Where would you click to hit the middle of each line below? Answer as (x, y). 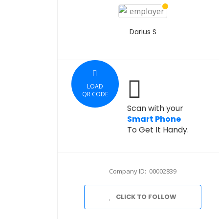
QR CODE (95, 94)
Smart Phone (154, 119)
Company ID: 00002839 (143, 171)
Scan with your (155, 108)
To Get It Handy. (158, 130)
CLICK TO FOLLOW (146, 197)
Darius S (143, 32)
